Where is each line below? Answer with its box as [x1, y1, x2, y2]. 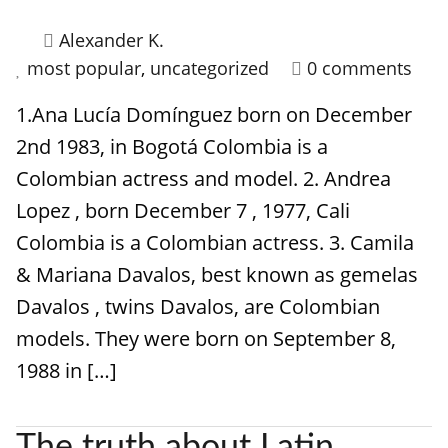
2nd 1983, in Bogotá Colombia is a [16, 133, 328, 160]
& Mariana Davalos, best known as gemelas [16, 261, 418, 288]
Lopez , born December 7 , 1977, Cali [16, 197, 350, 224]
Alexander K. [59, 28, 164, 52]
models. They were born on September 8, [16, 325, 396, 352]
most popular [27, 56, 141, 80]
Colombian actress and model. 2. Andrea [16, 165, 391, 192]
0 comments [307, 56, 412, 80]
